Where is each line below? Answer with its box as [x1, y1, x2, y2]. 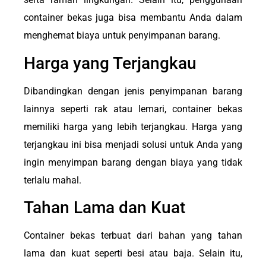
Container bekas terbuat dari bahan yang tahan [24, 230, 242, 242]
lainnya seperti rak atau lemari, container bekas [24, 103, 242, 115]
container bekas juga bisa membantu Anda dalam [24, 12, 242, 24]
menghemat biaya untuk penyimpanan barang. [24, 30, 220, 42]
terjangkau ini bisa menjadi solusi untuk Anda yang [24, 138, 242, 150]
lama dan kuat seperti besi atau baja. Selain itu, [24, 248, 242, 259]
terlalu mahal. [24, 174, 81, 186]
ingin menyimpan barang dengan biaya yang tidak [24, 156, 242, 168]
